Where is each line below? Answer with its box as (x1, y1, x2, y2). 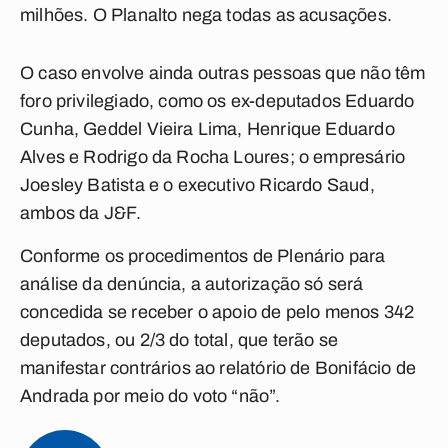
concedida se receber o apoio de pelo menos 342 (20, 302, 415, 322)
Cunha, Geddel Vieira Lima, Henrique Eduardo (20, 119, 395, 139)
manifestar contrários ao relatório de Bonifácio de (20, 358, 416, 378)
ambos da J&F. (20, 203, 142, 223)
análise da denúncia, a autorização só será (20, 274, 364, 294)
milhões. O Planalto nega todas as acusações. (20, 5, 392, 25)
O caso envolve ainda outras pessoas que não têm (20, 63, 426, 83)
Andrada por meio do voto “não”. (20, 386, 281, 406)
